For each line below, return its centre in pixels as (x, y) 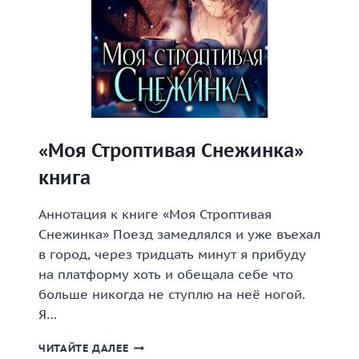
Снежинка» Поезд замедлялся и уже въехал (179, 234)
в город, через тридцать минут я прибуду (172, 254)
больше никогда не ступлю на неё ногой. (172, 294)
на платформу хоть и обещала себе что (166, 274)
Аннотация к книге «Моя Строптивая (155, 214)
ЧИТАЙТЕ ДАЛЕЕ (84, 348)
